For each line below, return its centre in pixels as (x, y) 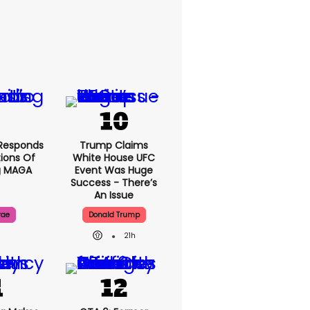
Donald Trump (114, 215)
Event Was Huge (114, 170)
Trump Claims (114, 145)
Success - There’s (114, 183)
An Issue (114, 195)
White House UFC (114, 158)
